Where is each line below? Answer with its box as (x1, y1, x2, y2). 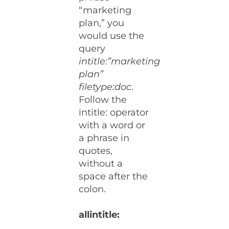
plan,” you (79, 17, 125, 29)
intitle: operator (79, 107, 149, 119)
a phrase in (79, 132, 130, 144)
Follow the (79, 94, 127, 106)
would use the (79, 30, 145, 42)
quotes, (79, 145, 113, 157)
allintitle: (79, 209, 120, 221)
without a (79, 158, 123, 170)
